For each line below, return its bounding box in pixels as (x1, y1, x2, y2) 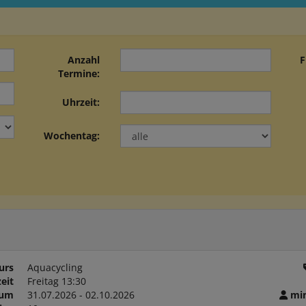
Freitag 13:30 (27, 275, 86, 288)
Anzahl (68, 53, 100, 66)
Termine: (58, 67, 100, 80)
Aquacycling (27, 261, 83, 274)
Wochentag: (44, 129, 100, 142)
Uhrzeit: (62, 96, 100, 109)
